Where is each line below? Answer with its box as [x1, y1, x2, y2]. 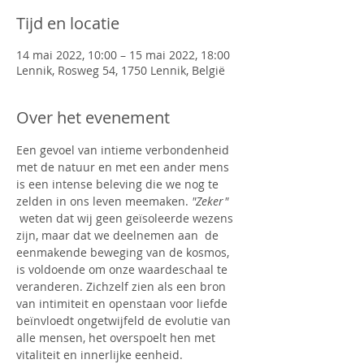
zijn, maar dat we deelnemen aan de [16, 227, 222, 243]
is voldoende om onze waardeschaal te [16, 262, 231, 277]
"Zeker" [192, 193, 228, 209]
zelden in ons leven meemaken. [16, 193, 192, 209]
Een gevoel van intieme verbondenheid [16, 142, 232, 158]
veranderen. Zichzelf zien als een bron [16, 279, 229, 294]
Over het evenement [16, 106, 170, 128]
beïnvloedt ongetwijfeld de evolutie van [16, 313, 234, 328]
